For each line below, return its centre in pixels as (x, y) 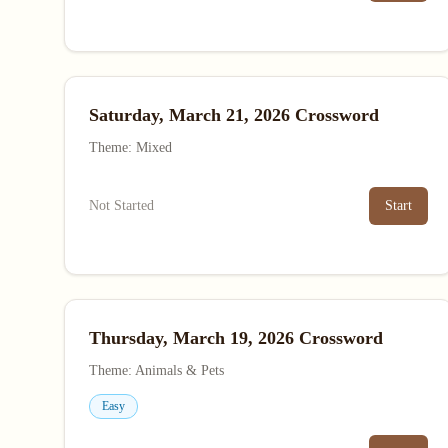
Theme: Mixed (130, 147)
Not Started (121, 205)
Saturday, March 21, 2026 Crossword (234, 115)
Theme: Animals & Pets (156, 370)
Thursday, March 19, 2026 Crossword (236, 338)
